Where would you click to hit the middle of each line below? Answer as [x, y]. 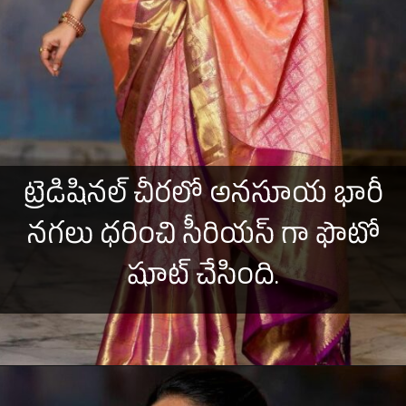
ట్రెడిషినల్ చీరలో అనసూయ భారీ [203, 198]
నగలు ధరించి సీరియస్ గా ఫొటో [203, 238]
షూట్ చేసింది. [203, 279]
